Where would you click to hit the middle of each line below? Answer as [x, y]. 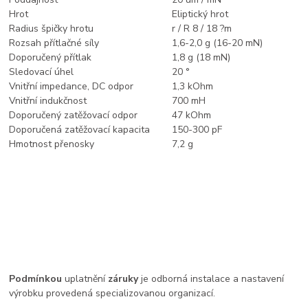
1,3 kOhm [193, 86]
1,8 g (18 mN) [201, 57]
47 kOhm [192, 115]
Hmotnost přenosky [52, 144]
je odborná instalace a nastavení [211, 278]
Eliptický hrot [200, 14]
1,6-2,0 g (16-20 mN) [218, 43]
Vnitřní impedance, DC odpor [71, 86]
